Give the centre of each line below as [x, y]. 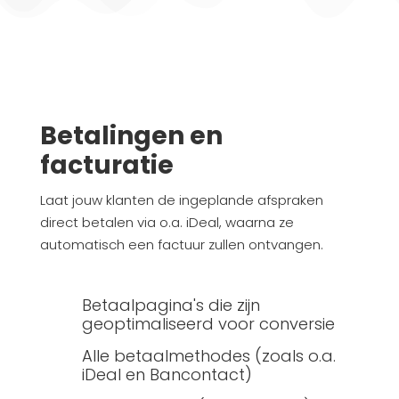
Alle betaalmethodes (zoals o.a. [208, 356]
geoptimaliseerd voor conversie [208, 324]
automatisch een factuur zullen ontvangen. [181, 245]
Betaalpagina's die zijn [171, 305]
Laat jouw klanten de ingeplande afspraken [181, 200]
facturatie [106, 166]
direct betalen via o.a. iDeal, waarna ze [167, 223]
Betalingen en [131, 136]
